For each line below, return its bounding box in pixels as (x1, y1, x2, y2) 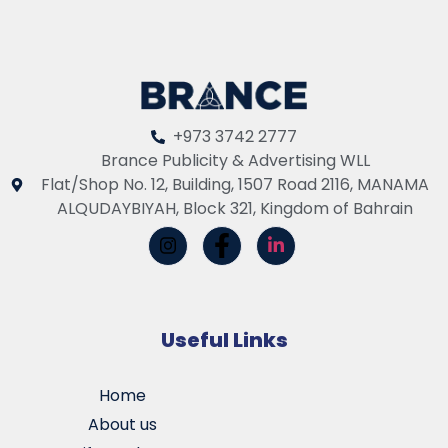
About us (87, 412, 157, 436)
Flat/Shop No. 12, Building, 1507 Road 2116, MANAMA (41, 172, 430, 196)
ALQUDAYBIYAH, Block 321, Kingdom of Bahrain (57, 196, 414, 220)
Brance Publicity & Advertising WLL (100, 148, 370, 172)
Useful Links (160, 325, 288, 354)
